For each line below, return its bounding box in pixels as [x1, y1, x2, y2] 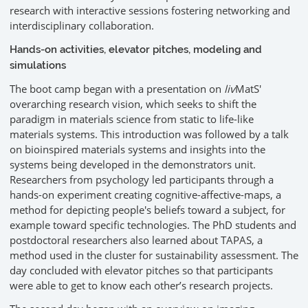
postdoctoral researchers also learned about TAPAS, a [10, 233, 263, 247]
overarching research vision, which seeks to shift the [10, 97, 256, 111]
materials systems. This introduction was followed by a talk [10, 127, 289, 142]
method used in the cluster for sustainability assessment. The [10, 248, 298, 263]
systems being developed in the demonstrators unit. [10, 157, 256, 172]
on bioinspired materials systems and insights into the [10, 142, 265, 157]
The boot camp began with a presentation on [10, 82, 224, 96]
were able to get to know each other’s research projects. [10, 278, 273, 293]
